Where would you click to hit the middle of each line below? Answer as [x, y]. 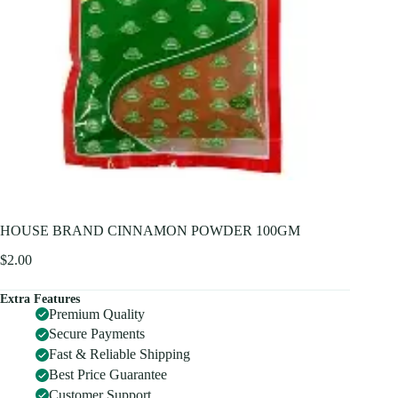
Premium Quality [97, 314]
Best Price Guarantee [108, 375]
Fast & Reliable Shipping [119, 354]
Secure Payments [97, 334]
